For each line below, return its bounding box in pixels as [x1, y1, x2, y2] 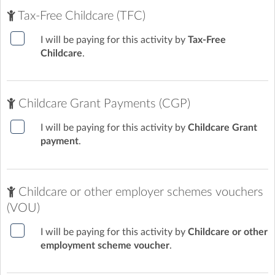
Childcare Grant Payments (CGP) [15, 98, 190, 110]
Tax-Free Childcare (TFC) [15, 10, 145, 22]
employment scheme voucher [41, 240, 169, 250]
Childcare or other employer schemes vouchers [15, 185, 263, 198]
